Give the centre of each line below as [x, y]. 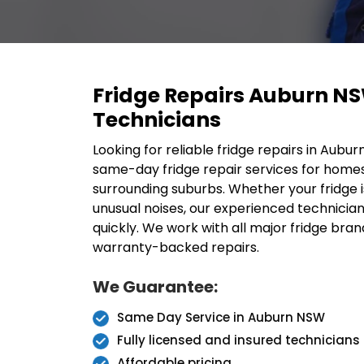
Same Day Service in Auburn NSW [221, 317]
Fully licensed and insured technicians [238, 340]
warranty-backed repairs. [176, 247]
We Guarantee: [155, 287]
